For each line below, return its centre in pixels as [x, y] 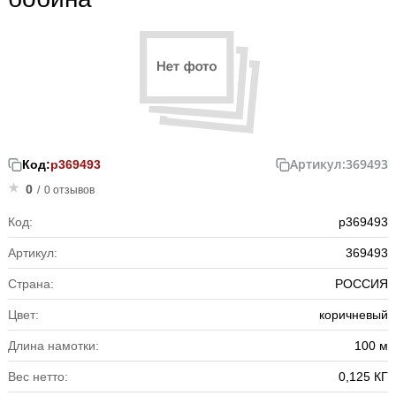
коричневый [354, 314]
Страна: [31, 283]
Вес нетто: [38, 376]
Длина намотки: [53, 345]
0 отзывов [69, 190]
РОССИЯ [362, 283]
